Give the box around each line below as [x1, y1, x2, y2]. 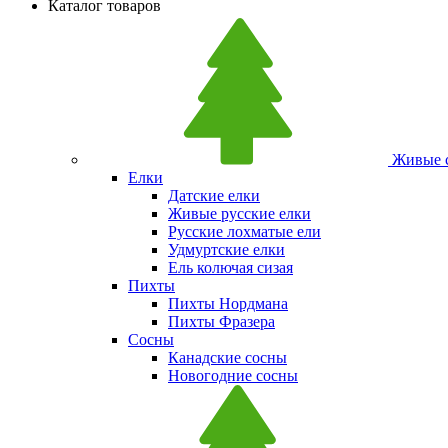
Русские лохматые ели [168, 223, 321, 240]
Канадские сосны [168, 349, 287, 366]
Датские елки [168, 187, 260, 204]
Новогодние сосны [168, 367, 298, 384]
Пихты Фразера [168, 313, 275, 330]
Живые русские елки [168, 205, 311, 222]
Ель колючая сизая [168, 259, 293, 276]
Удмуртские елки [168, 241, 285, 258]
